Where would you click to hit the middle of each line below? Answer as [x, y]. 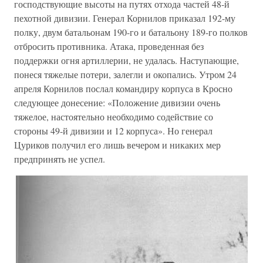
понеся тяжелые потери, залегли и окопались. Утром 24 [125, 75]
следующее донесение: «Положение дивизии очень [117, 103]
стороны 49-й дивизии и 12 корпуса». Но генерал [113, 131]
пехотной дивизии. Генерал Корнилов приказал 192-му [125, 18]
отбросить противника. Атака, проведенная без [109, 46]
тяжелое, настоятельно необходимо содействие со [114, 117]
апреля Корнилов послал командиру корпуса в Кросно [123, 89]
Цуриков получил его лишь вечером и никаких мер [117, 145]
